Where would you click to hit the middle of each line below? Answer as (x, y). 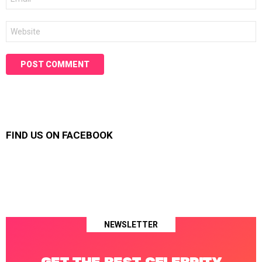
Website (20, 26)
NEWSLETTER (131, 225)
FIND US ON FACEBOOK (59, 135)
